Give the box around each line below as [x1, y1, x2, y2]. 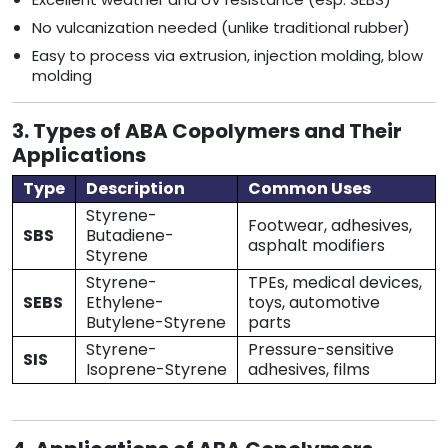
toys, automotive [248, 291, 380, 315]
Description [86, 177, 185, 201]
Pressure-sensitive [248, 338, 394, 362]
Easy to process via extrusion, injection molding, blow [32, 45, 423, 67]
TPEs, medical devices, [248, 271, 422, 295]
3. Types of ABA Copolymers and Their [12, 117, 402, 146]
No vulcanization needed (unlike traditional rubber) [32, 17, 410, 39]
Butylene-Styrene [86, 311, 226, 335]
